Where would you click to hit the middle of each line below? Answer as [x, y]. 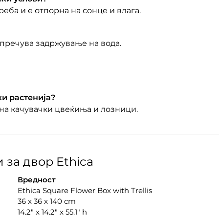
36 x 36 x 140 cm [46, 201]
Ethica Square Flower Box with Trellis [85, 191]
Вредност [36, 180]
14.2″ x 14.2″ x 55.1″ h [52, 212]
